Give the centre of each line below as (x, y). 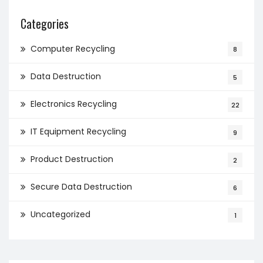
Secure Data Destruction (81, 187)
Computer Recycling (73, 49)
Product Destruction (72, 159)
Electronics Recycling (74, 104)
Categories (45, 23)
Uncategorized (60, 214)
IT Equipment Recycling (78, 131)
